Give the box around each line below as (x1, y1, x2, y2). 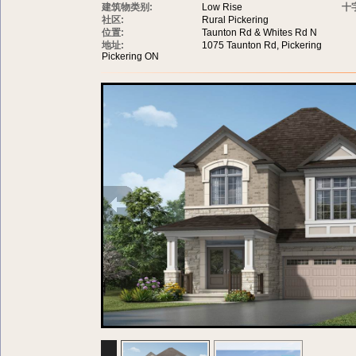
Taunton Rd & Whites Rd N (202, 26, 317, 38)
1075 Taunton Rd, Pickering (202, 39, 322, 51)
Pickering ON (102, 50, 159, 62)
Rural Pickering (202, 14, 269, 25)
